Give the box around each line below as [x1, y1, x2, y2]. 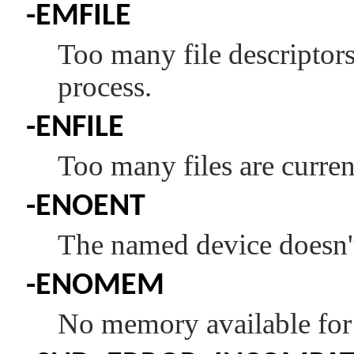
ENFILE [36, 112, 124, 145]
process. [58, 70, 152, 104]
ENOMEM [36, 270, 164, 303]
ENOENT [36, 191, 145, 224]
